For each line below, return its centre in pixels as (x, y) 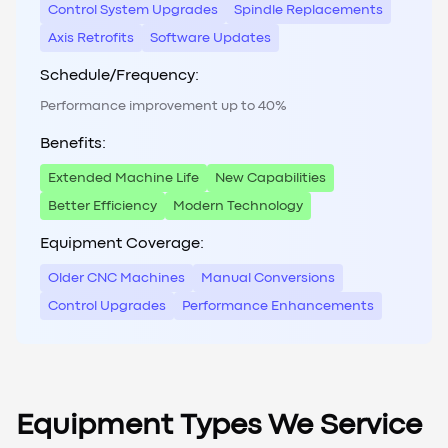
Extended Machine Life (123, 178)
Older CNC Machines (116, 278)
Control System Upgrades (133, 10)
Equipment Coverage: (122, 244)
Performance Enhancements (278, 306)
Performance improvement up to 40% (163, 106)
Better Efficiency (102, 206)
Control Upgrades (107, 306)
